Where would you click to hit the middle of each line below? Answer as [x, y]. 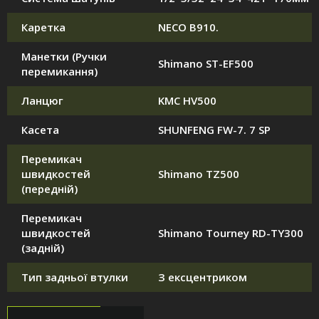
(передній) [49, 189]
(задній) [43, 248]
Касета [40, 130]
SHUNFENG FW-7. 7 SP [214, 130]
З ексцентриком [203, 277]
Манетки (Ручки [64, 57]
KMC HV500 [187, 101]
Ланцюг [42, 101]
